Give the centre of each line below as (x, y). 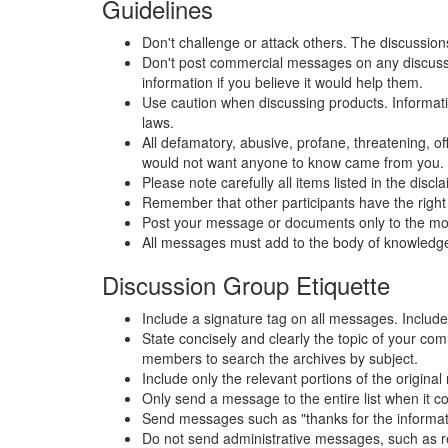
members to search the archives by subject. (282, 358)
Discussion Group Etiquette (246, 284)
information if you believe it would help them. (282, 82)
